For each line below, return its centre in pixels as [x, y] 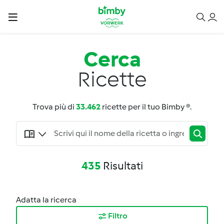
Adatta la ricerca [46, 200]
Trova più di [54, 107]
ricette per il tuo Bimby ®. [146, 107]
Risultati [122, 166]
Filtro [117, 216]
